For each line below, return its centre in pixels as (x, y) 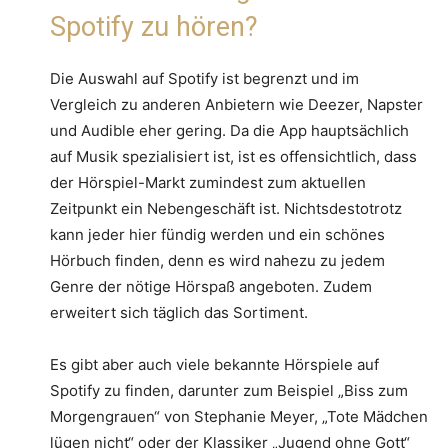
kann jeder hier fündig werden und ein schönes (217, 234)
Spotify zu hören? (154, 26)
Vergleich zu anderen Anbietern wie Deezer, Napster (236, 104)
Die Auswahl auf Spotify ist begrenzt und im (204, 78)
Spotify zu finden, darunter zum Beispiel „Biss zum (229, 390)
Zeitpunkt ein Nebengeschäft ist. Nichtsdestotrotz (226, 208)
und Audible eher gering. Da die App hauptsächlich (229, 130)
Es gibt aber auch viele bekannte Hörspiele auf (214, 364)
